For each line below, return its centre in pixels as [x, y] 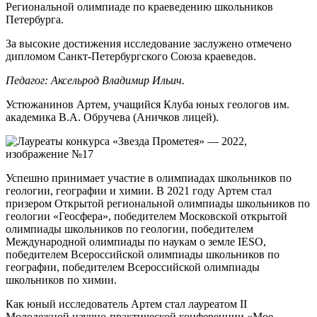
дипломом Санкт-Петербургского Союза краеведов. [131, 57]
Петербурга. [35, 20]
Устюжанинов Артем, [58, 105]
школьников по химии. [61, 280]
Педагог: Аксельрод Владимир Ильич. [95, 81]
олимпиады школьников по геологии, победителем [129, 229]
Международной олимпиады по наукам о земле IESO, [136, 242]
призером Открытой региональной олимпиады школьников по [158, 204]
